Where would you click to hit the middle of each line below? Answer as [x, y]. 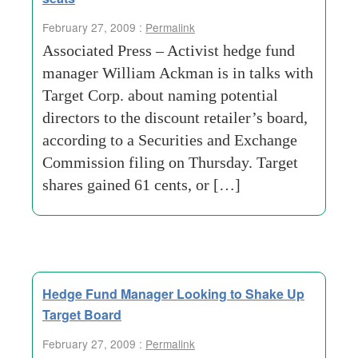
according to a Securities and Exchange [170, 140]
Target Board [82, 314]
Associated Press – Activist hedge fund [169, 50]
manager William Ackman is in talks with [178, 73]
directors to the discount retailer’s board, [175, 117]
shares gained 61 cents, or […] [141, 185]
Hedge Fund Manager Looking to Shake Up [173, 294]
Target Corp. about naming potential [160, 95]
